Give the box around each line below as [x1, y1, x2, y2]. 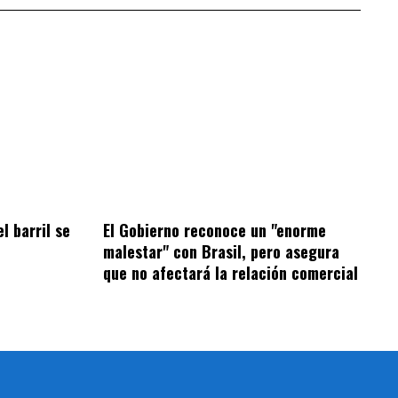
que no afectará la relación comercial [103, 260, 359, 284]
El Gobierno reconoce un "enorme [103, 218, 327, 242]
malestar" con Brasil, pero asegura [103, 239, 340, 263]
